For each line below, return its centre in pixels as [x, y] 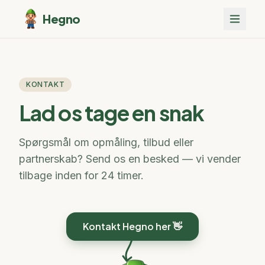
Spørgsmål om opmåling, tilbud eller [106, 142]
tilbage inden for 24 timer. [81, 175]
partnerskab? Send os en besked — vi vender [130, 159]
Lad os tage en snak [112, 113]
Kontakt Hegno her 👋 [132, 226]
